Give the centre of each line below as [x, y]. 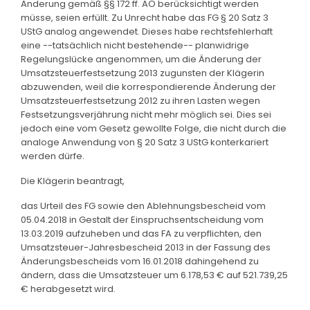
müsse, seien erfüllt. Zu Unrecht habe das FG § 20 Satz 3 [145, 17]
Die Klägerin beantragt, [73, 181]
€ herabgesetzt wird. [68, 289]
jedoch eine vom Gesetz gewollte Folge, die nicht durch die [154, 128]
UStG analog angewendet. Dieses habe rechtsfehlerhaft [147, 31]
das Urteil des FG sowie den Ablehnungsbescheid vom [143, 206]
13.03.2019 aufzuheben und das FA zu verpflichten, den [141, 233]
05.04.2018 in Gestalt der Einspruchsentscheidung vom [142, 219]
